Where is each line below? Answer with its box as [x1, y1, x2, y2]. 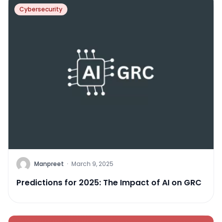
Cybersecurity [19, 4, 62, 13]
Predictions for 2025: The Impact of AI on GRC [16, 177, 202, 188]
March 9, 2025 [71, 160, 113, 168]
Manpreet [34, 160, 64, 168]
